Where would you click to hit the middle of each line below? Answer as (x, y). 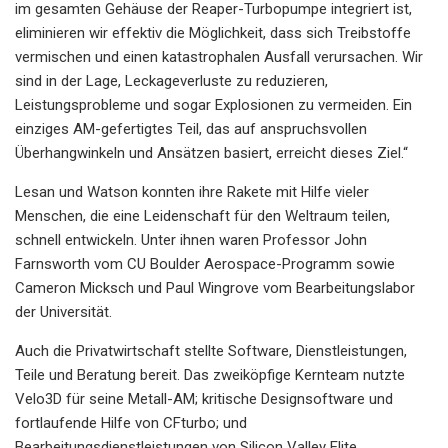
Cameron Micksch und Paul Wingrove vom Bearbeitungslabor (215, 287)
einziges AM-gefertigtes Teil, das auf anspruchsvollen (191, 128)
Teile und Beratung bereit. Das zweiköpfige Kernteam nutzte (210, 374)
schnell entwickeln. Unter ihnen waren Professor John (191, 239)
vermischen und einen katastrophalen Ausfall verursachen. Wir (219, 56)
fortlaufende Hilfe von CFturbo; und (131, 422)
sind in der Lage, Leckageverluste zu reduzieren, (171, 80)
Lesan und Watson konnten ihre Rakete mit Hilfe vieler (192, 191)
